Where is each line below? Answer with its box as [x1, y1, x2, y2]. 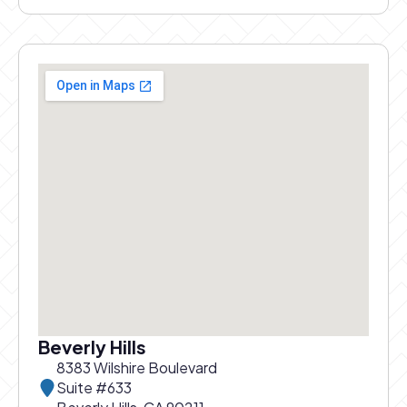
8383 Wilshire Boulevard [56, 358, 217, 378]
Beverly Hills [38, 335, 146, 359]
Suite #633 [56, 378, 132, 398]
